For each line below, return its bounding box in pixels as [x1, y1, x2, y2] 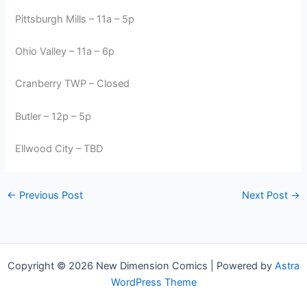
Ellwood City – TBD [15, 143, 103, 156]
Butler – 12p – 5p [15, 110, 92, 123]
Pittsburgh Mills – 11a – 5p [15, 12, 135, 25]
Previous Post [16, 188, 83, 201]
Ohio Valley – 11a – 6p [15, 45, 115, 58]
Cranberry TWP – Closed [15, 77, 130, 90]
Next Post [242, 188, 291, 201]
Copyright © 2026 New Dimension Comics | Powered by [8, 260, 275, 273]
